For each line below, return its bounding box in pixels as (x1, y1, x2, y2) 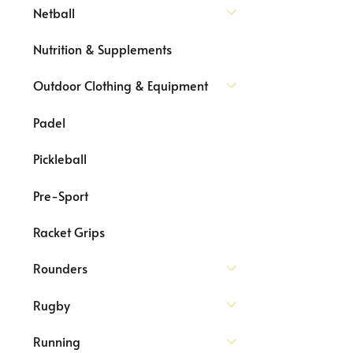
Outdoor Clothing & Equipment (33, 76, 208, 95)
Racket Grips (33, 222, 105, 240)
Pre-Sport (33, 186, 88, 204)
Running (33, 333, 80, 350)
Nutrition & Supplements (33, 40, 172, 58)
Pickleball (33, 150, 87, 168)
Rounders (33, 259, 87, 277)
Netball (33, 3, 75, 21)
